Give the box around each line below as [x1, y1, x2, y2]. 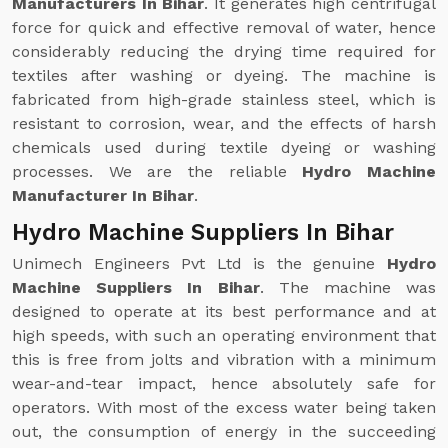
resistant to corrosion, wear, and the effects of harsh [12, 114, 436, 133]
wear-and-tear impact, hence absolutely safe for [12, 374, 436, 393]
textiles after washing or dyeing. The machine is [12, 66, 436, 85]
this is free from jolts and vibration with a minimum [12, 350, 436, 369]
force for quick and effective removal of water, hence [12, 18, 436, 37]
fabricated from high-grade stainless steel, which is [12, 90, 436, 109]
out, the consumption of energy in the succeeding [12, 422, 436, 441]
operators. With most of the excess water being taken [12, 398, 436, 417]
